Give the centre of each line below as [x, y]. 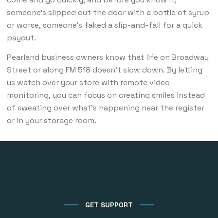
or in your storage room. [52, 120]
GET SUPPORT [109, 205]
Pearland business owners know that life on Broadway [108, 57]
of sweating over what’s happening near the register [106, 108]
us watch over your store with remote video [88, 82]
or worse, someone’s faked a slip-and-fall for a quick [105, 25]
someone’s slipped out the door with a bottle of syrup [108, 12]
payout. [21, 37]
